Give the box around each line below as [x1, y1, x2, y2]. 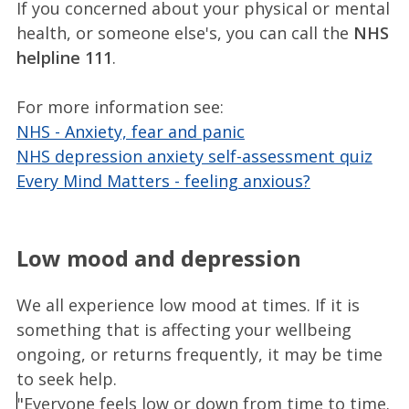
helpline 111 [16, 46, 112, 68]
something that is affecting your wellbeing [16, 318, 351, 341]
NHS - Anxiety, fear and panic [16, 120, 245, 142]
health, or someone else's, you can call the [16, 21, 353, 44]
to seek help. [16, 367, 117, 390]
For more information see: [16, 95, 224, 118]
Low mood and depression [16, 242, 301, 273]
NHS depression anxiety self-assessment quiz [16, 144, 372, 167]
